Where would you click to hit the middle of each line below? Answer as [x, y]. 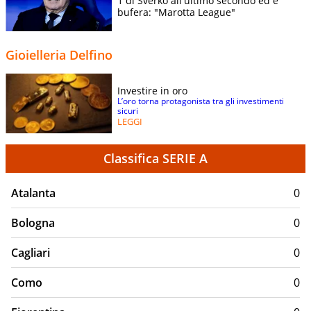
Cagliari [31, 252]
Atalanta [33, 193]
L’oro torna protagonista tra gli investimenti [201, 101]
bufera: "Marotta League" [176, 12]
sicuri [128, 110]
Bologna [33, 222]
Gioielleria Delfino [59, 54]
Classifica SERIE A [155, 158]
